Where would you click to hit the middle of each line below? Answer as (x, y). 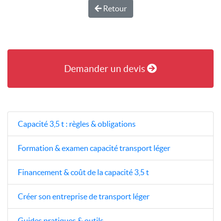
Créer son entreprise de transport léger (84, 196)
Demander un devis (106, 68)
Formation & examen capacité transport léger (94, 148)
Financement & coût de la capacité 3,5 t (83, 172)
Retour (114, 8)
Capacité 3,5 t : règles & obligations (77, 124)
